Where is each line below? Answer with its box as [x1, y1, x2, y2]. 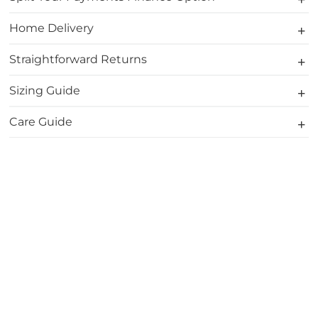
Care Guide [9, 115, 73, 128]
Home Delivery [9, 21, 94, 35]
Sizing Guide [9, 84, 81, 97]
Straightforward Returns [9, 53, 148, 66]
